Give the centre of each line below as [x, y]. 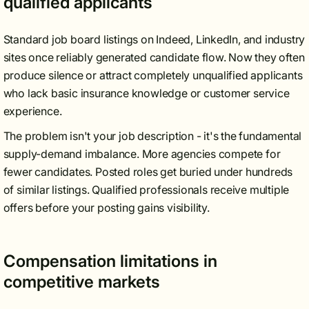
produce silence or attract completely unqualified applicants [153, 75]
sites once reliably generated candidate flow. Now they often [154, 57]
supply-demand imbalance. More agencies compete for [142, 154]
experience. [32, 111]
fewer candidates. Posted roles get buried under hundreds [148, 172]
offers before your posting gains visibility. [106, 208]
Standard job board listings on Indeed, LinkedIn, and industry [154, 39]
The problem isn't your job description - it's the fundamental [152, 136]
